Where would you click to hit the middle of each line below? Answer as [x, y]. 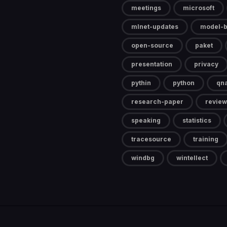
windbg [143, 158]
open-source [152, 46]
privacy [206, 64]
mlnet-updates [155, 27]
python [184, 83]
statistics [197, 121]
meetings [146, 8]
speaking [146, 121]
